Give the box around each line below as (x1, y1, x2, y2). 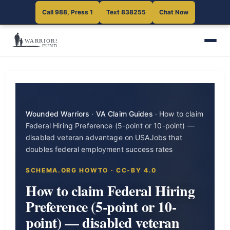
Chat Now (159, 8, 188, 16)
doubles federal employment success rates (26, 145, 173, 154)
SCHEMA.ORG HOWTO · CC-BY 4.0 (26, 166, 158, 174)
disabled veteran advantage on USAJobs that (26, 133, 182, 142)
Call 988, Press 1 (42, 8, 93, 16)
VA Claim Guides (95, 109, 153, 118)
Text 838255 (106, 8, 146, 16)
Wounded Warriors (26, 109, 90, 118)
